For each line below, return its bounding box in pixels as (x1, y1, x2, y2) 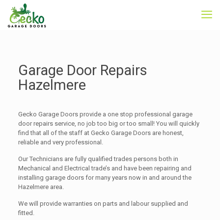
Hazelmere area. (18, 183, 64, 191)
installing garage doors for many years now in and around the (18, 174, 192, 181)
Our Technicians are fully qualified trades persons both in (18, 155, 178, 163)
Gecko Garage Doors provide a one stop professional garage (18, 110, 192, 118)
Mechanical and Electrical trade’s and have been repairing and (18, 165, 192, 172)
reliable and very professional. (18, 138, 103, 146)
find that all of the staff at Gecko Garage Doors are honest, (18, 129, 184, 137)
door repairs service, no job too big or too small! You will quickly (18, 120, 199, 127)
